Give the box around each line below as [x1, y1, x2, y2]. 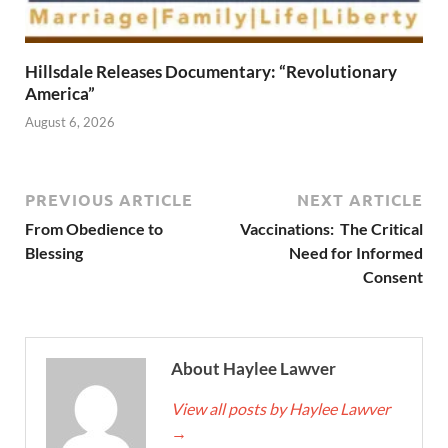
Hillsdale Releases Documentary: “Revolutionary [25, 60, 397, 82]
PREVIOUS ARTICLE [25, 189, 193, 211]
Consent [363, 267, 423, 287]
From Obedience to [25, 219, 163, 239]
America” [25, 82, 95, 104]
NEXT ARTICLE [297, 189, 423, 211]
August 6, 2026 [25, 114, 115, 131]
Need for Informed [289, 243, 423, 263]
